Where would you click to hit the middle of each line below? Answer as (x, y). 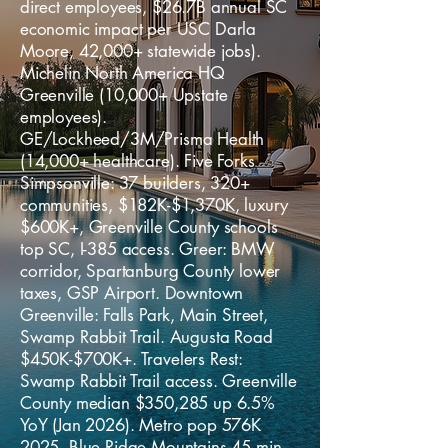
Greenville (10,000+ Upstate (124, 95)
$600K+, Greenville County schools (149, 227)
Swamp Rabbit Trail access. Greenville (158, 381)
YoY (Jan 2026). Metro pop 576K (140, 425)
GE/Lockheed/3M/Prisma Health (142, 139)
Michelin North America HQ (122, 73)
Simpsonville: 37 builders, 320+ (135, 183)
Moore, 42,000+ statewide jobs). (140, 51)
